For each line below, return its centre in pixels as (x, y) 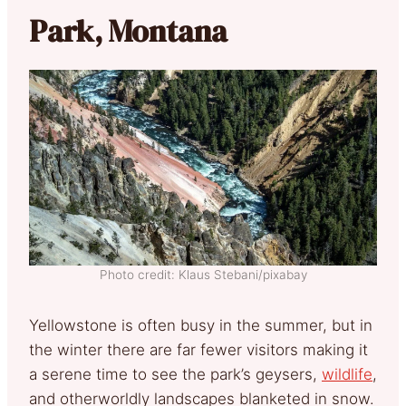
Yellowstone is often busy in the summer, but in (201, 326)
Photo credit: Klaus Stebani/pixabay (203, 275)
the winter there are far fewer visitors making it (198, 350)
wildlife (347, 375)
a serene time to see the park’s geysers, (175, 375)
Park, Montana (128, 31)
